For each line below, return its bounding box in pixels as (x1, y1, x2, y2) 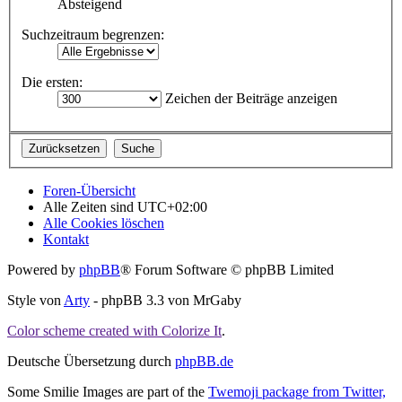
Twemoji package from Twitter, (208, 384, 386, 400)
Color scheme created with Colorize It (7, 323, 222, 339)
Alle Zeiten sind (43, 199, 137, 215)
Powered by (7, 262, 79, 278)
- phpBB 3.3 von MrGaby (90, 293, 241, 309)
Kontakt (43, 232, 89, 248)
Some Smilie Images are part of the (7, 384, 208, 400)
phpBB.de (175, 354, 233, 370)
